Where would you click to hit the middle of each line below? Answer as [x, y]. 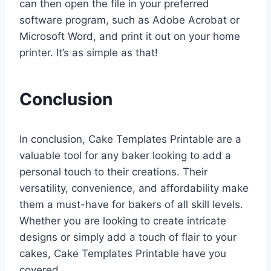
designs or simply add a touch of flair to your [128, 237]
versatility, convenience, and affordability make [134, 188]
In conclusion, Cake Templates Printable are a [130, 139]
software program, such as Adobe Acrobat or [129, 20]
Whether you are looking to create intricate [123, 221]
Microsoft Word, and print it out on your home [130, 37]
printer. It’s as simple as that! [89, 53]
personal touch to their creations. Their [113, 172]
